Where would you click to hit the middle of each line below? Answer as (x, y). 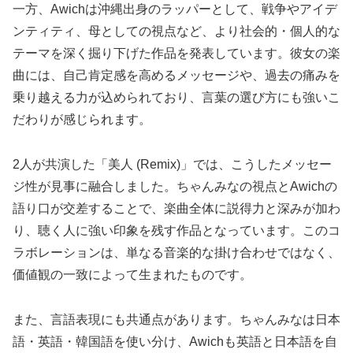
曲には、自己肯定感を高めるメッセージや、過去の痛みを (176, 76)
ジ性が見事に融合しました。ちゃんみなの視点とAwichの (175, 187)
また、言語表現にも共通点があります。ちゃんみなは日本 (176, 320)
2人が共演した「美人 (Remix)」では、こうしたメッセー (172, 165)
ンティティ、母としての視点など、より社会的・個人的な (176, 32)
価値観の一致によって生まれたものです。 (132, 275)
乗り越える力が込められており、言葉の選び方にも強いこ (176, 98)
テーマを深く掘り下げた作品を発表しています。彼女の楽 (176, 54)
